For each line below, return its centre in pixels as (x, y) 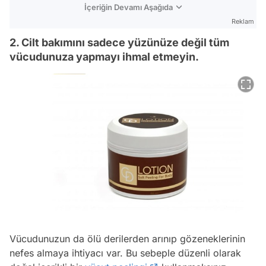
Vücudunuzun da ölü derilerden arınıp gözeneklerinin (127, 239)
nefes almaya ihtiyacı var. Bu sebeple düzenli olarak (125, 253)
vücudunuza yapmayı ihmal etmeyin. (104, 57)
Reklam (243, 22)
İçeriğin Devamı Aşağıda (129, 7)
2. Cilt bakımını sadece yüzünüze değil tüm (119, 43)
